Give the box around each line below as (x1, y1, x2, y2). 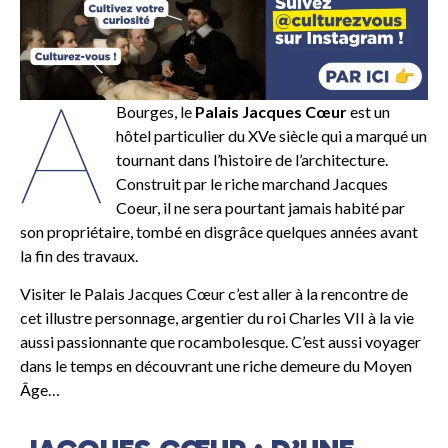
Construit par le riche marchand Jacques (116, 173, 389, 193)
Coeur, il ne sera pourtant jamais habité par (116, 197, 406, 217)
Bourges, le (116, 101, 196, 121)
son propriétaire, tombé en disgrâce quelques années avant (20, 221, 418, 241)
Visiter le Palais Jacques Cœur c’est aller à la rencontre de (20, 284, 408, 304)
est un (347, 101, 391, 121)
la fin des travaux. (20, 245, 138, 265)
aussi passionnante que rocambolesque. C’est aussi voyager (20, 332, 421, 352)
